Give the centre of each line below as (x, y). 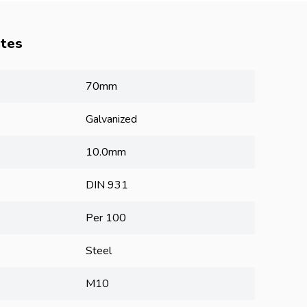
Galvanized (111, 119)
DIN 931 (107, 185)
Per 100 (106, 218)
